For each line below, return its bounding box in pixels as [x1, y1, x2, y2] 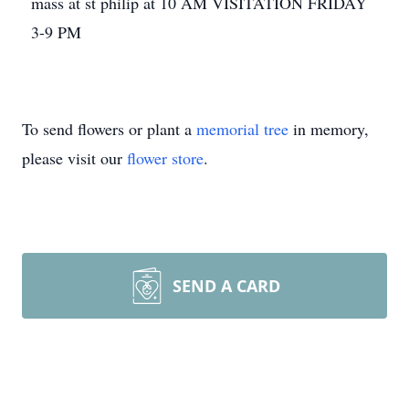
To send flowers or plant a [22, 118, 196, 140]
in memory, [288, 118, 369, 140]
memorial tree [196, 118, 288, 140]
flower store [127, 147, 204, 169]
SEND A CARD [173, 275, 280, 297]
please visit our [22, 147, 127, 169]
